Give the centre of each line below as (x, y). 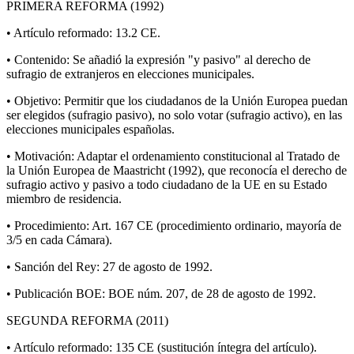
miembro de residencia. (64, 198)
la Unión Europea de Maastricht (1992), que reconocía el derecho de (177, 170)
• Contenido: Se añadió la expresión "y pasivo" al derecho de (158, 59)
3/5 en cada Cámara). (59, 239)
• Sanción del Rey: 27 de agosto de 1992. (109, 266)
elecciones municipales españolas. (90, 129)
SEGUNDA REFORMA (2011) (87, 320)
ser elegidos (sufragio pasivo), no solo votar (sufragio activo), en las (174, 115)
